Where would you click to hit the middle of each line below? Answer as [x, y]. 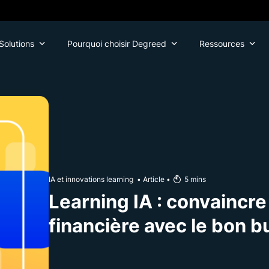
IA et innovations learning [92, 179]
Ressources [222, 43]
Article [154, 179]
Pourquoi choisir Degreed [116, 43]
